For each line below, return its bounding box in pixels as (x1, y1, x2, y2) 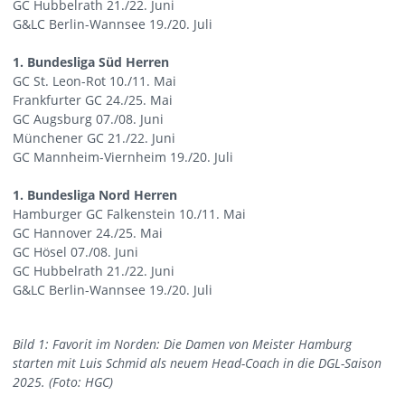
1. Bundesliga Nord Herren (13, 185, 177, 203)
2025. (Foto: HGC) (13, 373, 113, 391)
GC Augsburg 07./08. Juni (13, 109, 164, 127)
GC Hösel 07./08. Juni (13, 242, 138, 260)
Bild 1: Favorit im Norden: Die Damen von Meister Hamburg (13, 335, 352, 353)
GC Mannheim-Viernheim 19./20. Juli (13, 147, 233, 165)
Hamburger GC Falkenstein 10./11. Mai (13, 204, 246, 222)
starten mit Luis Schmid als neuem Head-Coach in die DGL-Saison (13, 354, 381, 372)
